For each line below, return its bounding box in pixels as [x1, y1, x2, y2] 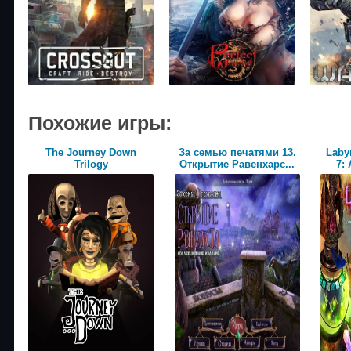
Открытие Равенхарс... [179, 157, 295, 170]
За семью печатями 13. [178, 146, 296, 158]
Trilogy [74, 157, 108, 170]
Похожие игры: [28, 111, 172, 134]
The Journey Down [45, 146, 136, 158]
